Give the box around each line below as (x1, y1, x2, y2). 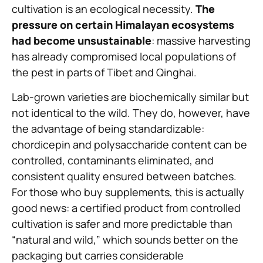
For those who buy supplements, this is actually (12, 184, 244, 199)
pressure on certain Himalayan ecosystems (12, 18, 234, 32)
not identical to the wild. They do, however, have (12, 105, 250, 120)
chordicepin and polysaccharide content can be (12, 137, 247, 151)
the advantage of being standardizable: (12, 121, 204, 136)
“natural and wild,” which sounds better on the (12, 232, 238, 247)
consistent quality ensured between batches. (12, 168, 237, 183)
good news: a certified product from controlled (12, 200, 241, 215)
